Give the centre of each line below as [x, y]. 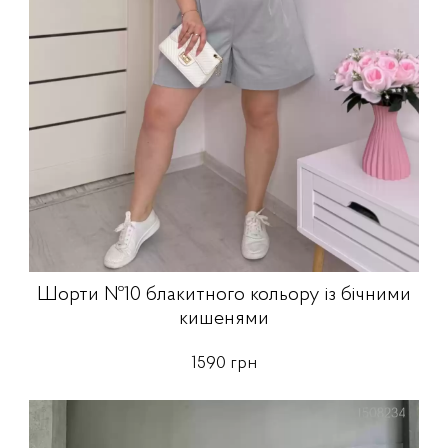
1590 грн [224, 364]
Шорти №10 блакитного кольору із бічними [224, 295]
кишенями [224, 319]
